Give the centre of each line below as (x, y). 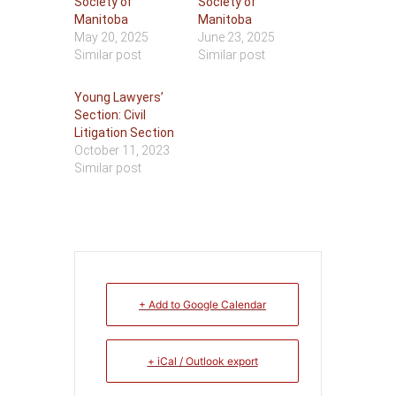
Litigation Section (124, 133)
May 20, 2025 (111, 37)
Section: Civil (110, 115)
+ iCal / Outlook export (202, 361)
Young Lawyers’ (119, 97)
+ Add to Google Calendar (202, 305)
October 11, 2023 (122, 150)
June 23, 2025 (236, 37)
